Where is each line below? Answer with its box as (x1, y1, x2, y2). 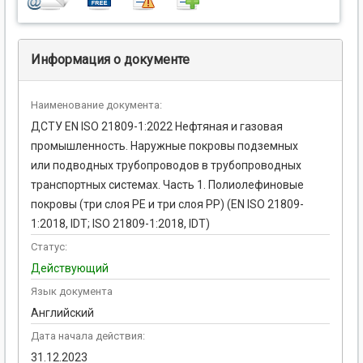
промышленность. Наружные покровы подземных (31, 139, 298, 153)
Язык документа (31, 285, 113, 298)
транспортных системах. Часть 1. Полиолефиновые (31, 178, 304, 192)
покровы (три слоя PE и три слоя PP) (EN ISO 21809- (31, 198, 304, 211)
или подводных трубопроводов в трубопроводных (31, 159, 301, 173)
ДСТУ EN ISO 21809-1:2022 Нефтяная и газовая (31, 120, 283, 134)
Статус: (31, 241, 67, 254)
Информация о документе (31, 52, 190, 68)
